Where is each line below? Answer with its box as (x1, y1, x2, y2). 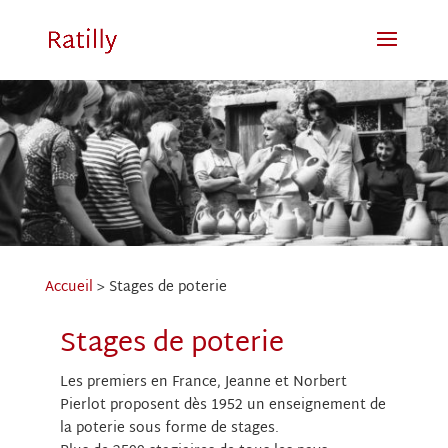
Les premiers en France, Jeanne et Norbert (59, 370, 347, 395)
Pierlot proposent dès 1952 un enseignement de (59, 393, 386, 418)
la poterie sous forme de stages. (59, 416, 279, 441)
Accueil (44, 275, 93, 300)
